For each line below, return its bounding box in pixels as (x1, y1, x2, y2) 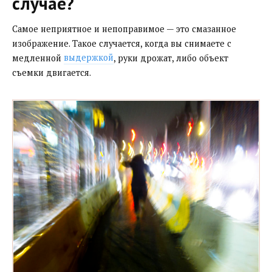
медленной (12, 52, 64, 64)
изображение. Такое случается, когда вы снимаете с (12, 37, 231, 49)
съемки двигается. (12, 66, 91, 78)
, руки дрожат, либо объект (114, 52, 228, 64)
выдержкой (64, 52, 114, 64)
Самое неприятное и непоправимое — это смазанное (12, 22, 236, 35)
